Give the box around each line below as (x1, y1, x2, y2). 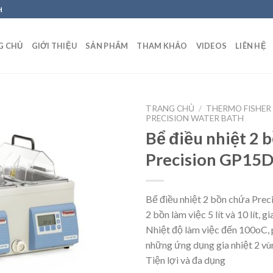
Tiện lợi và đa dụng (146, 253, 225, 266)
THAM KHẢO (136, 41, 188, 51)
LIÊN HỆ (235, 41, 266, 51)
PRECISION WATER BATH (146, 113, 244, 123)
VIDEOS (196, 41, 227, 51)
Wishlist (87, 166, 118, 177)
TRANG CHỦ (146, 104, 194, 113)
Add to (89, 155, 116, 166)
